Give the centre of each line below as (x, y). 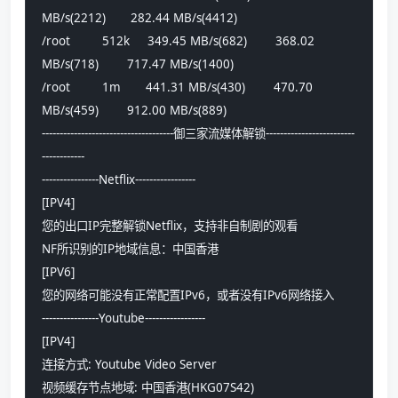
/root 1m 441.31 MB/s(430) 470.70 (177, 88)
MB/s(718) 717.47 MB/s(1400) (150, 64)
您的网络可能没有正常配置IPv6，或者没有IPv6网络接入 (188, 295)
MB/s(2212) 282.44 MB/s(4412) (152, 18)
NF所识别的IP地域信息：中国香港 (130, 249)
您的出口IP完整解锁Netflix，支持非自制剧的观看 (170, 226)
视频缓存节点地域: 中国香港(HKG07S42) (148, 388)
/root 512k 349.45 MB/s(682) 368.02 (178, 41)
